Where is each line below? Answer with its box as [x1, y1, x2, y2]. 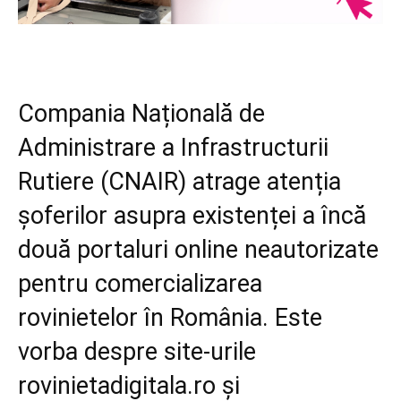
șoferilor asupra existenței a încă [18, 201, 366, 231]
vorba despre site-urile [18, 337, 256, 367]
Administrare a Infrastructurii [18, 133, 328, 163]
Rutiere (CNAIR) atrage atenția [18, 167, 341, 197]
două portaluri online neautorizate [18, 235, 379, 265]
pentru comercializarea [18, 269, 262, 299]
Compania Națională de [18, 99, 265, 129]
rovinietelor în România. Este [18, 303, 322, 333]
